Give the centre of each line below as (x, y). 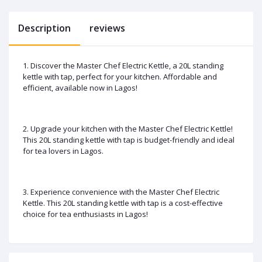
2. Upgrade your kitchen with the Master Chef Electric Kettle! (128, 128)
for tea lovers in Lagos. (63, 151)
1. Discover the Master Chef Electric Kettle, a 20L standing (123, 65)
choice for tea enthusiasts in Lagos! (85, 214)
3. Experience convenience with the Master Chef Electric (121, 192)
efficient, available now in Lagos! (80, 87)
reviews (107, 28)
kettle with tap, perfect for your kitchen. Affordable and (120, 76)
